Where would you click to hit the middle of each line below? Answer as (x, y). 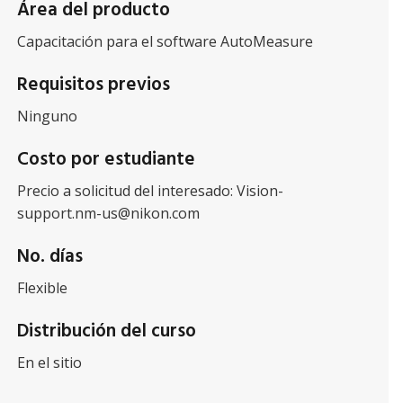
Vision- (260, 191)
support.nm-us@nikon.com (108, 213)
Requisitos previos (93, 85)
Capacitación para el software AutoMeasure (165, 41)
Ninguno (47, 116)
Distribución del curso (106, 331)
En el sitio (49, 363)
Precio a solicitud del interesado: (126, 191)
